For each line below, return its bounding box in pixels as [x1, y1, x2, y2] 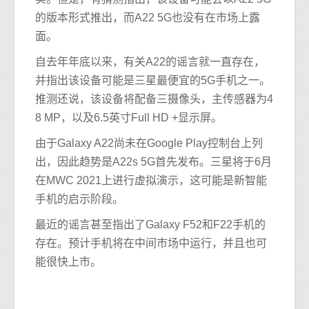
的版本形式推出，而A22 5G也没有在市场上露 [35, 12, 260, 24]
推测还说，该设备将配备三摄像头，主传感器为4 [35, 93, 273, 106]
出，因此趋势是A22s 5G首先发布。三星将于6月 [35, 156, 272, 168]
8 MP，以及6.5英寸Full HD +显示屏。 [35, 112, 222, 124]
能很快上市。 [35, 256, 101, 268]
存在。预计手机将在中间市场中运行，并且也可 [35, 237, 267, 250]
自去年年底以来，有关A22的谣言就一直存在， [35, 56, 265, 68]
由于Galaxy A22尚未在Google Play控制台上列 [35, 137, 263, 150]
